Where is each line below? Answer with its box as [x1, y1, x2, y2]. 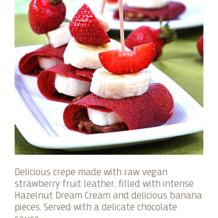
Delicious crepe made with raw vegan [15, 167, 167, 178]
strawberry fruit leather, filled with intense [15, 179, 194, 189]
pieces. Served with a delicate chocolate [15, 202, 177, 213]
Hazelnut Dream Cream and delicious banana [15, 190, 202, 201]
